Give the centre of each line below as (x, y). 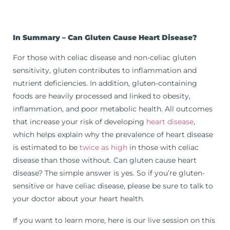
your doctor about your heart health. (79, 198)
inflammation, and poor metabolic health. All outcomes (113, 109)
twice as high (103, 147)
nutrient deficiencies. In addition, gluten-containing (105, 83)
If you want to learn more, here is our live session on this (114, 221)
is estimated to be (46, 147)
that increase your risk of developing (80, 121)
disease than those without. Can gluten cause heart (105, 160)
